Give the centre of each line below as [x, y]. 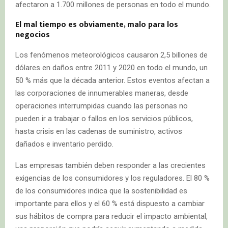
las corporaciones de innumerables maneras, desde [102, 93]
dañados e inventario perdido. [64, 144]
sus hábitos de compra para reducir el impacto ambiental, [111, 216]
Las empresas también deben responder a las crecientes [110, 165]
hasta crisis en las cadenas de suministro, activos [99, 131]
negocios [33, 35]
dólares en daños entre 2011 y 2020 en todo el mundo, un [111, 67]
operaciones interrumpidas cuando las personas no [102, 106]
